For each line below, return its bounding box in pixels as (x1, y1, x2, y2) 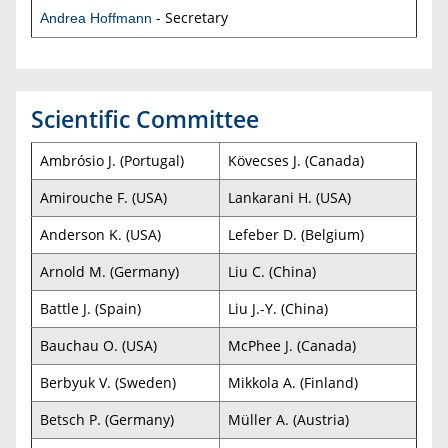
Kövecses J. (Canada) (228, 150, 364, 170)
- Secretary (152, 7, 228, 27)
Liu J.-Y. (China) (228, 298, 328, 318)
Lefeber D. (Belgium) (228, 224, 364, 244)
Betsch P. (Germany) (40, 409, 174, 429)
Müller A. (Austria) (228, 409, 349, 429)
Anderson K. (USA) (40, 224, 161, 244)
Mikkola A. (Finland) (228, 372, 358, 392)
